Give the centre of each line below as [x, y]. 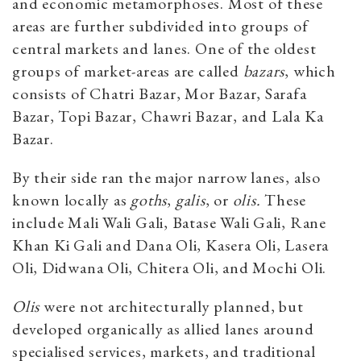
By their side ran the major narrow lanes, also [166, 178]
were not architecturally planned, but [172, 307]
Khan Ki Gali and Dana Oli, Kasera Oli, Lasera [171, 245]
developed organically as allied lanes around [163, 329]
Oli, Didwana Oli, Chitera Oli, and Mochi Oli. [171, 268]
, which [310, 71]
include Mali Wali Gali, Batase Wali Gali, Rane [169, 223]
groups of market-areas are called [128, 71]
